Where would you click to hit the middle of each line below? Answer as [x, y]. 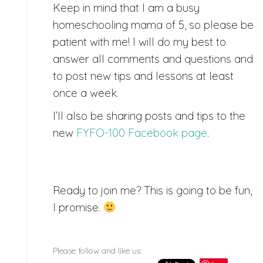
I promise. [78, 207]
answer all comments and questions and [153, 58]
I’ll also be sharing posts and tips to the [149, 115]
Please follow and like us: [97, 250]
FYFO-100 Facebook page [142, 132]
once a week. [86, 92]
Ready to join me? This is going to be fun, [152, 190]
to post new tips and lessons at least [143, 75]
